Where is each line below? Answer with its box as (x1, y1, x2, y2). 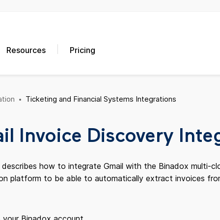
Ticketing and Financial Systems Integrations (26, 94, 176, 104)
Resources (6, 45, 46, 55)
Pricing (70, 45, 96, 55)
